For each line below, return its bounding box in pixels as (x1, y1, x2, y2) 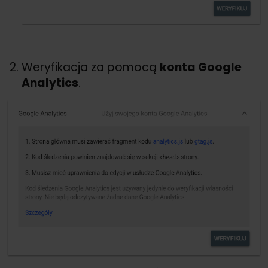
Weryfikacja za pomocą (22, 59, 160, 75)
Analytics (22, 74, 78, 91)
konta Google (160, 59, 242, 75)
